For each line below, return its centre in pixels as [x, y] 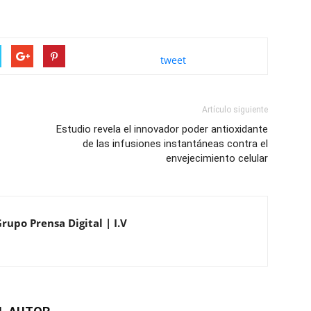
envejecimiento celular [217, 158]
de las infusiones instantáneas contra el [175, 143]
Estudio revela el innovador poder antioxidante [162, 129]
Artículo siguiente [235, 109]
